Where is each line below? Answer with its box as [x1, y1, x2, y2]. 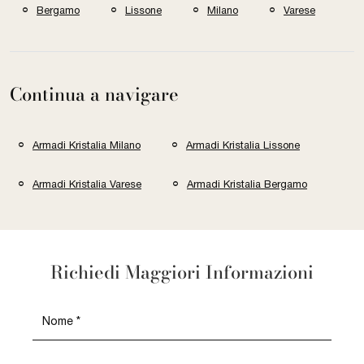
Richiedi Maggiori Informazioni [50, 258, 314, 286]
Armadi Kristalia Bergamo [187, 178, 307, 191]
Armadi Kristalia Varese [32, 178, 141, 191]
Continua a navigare [10, 80, 179, 108]
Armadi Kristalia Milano [32, 138, 141, 151]
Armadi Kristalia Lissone [186, 138, 300, 151]
